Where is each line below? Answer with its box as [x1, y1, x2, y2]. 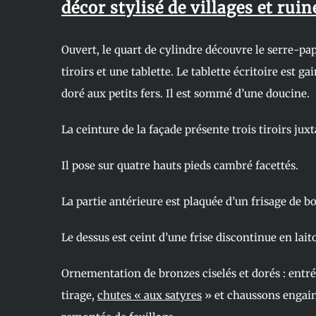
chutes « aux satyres [97, 288, 202, 303]
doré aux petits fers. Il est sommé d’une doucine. [61, 87, 310, 101]
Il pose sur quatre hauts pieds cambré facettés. [61, 159, 298, 173]
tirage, [61, 288, 97, 303]
